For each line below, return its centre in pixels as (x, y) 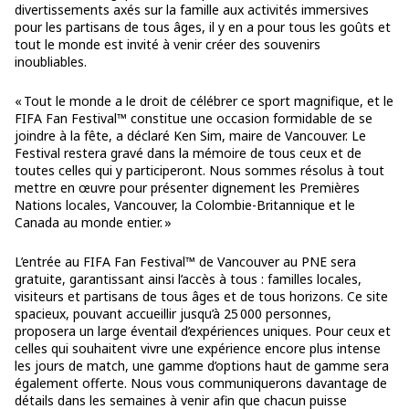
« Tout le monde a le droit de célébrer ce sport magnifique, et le (204, 100)
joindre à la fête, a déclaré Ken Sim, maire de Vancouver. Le (190, 135)
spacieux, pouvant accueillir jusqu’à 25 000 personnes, (173, 313)
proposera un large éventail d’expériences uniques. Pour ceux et (203, 330)
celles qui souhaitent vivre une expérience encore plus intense (198, 348)
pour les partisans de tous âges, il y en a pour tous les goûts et (203, 26)
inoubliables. (51, 61)
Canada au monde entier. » (93, 222)
